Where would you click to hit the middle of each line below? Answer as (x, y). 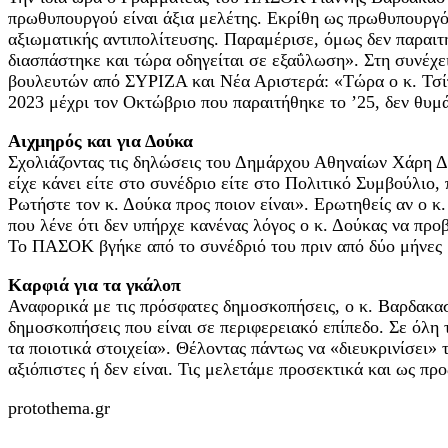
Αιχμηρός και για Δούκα (100, 141)
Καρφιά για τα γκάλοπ (94, 285)
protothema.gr (59, 408)
